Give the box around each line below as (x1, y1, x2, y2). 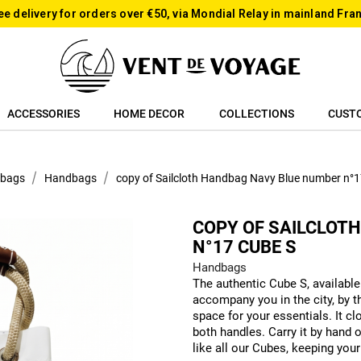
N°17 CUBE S (193, 237, 297, 257)
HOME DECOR (114, 106, 185, 120)
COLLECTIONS (218, 106, 294, 120)
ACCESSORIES (6, 106, 80, 120)
